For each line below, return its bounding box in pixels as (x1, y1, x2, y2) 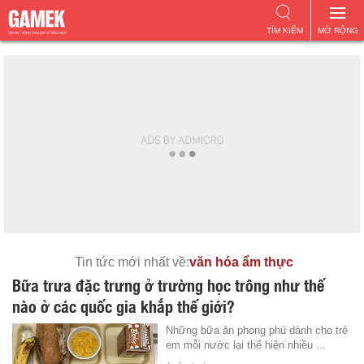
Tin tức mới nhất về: (75, 255, 189, 269)
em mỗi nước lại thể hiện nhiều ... (166, 339, 327, 351)
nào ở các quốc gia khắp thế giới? (12, 293, 235, 318)
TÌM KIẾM (266, 26, 303, 35)
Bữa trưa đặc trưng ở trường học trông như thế (12, 272, 324, 297)
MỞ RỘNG (317, 26, 358, 35)
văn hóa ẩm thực (189, 255, 293, 269)
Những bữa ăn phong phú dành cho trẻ (166, 324, 349, 336)
